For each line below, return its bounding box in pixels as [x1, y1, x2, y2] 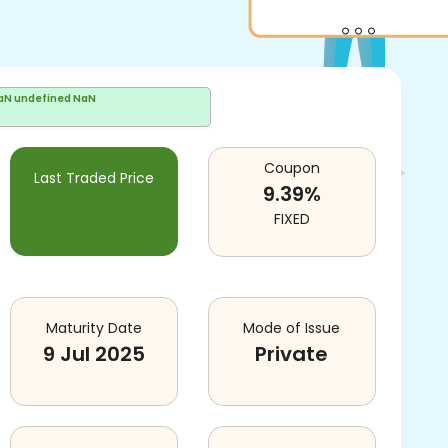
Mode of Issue [243, 318, 341, 338]
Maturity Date [45, 318, 142, 338]
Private [255, 340, 329, 368]
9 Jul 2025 [42, 340, 145, 368]
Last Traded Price [33, 168, 154, 188]
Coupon [263, 158, 320, 178]
